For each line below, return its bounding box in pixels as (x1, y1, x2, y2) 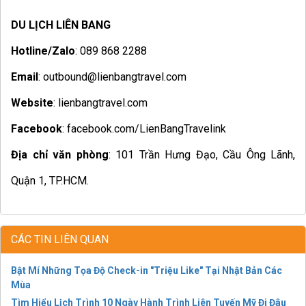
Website (11, 96, 53, 110)
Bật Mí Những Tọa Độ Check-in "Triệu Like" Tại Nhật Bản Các (11, 265, 282, 277)
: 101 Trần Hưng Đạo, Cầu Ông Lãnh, (108, 148, 295, 162)
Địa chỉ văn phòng (11, 148, 109, 162)
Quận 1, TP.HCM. (11, 174, 89, 188)
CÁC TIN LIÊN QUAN (11, 233, 109, 247)
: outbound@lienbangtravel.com (38, 70, 186, 84)
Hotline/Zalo (11, 44, 75, 58)
